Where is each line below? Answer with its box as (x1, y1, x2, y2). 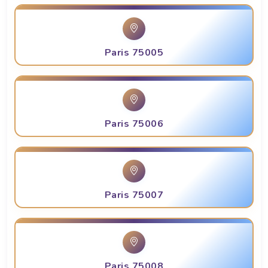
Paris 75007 (104, 188, 164, 202)
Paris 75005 (104, 46, 164, 60)
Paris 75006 (104, 117, 164, 131)
